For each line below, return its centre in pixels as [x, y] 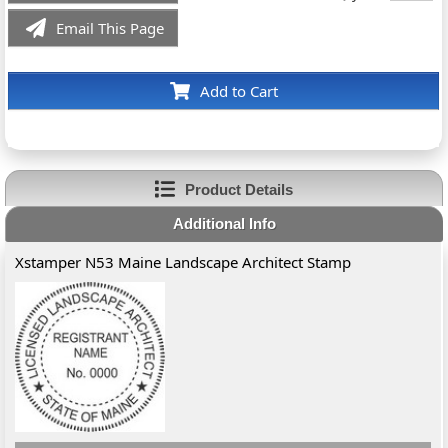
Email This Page [110, 28]
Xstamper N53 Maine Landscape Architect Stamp [183, 262]
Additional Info [224, 223]
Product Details [238, 189]
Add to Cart [238, 91]
